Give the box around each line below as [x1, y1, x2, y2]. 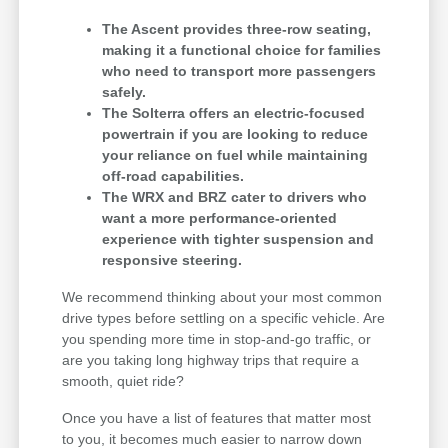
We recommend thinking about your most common [62, 289, 383, 306]
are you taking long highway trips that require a [62, 352, 360, 369]
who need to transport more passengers [102, 63, 377, 80]
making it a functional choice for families [102, 42, 382, 59]
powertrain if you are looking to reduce [102, 126, 369, 143]
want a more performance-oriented [102, 210, 338, 227]
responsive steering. [102, 252, 243, 269]
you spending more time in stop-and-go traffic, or [62, 331, 372, 348]
